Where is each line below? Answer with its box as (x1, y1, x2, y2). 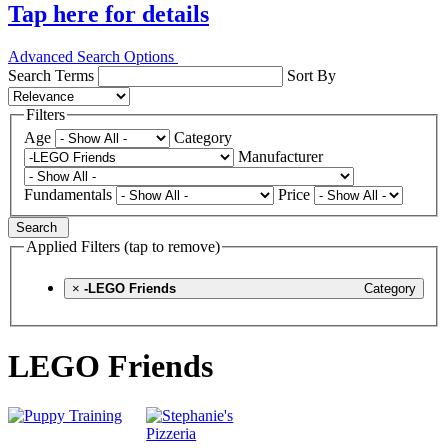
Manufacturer (238, 148, 323, 166)
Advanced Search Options (8, 47, 178, 65)
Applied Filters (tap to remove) (26, 238, 220, 256)
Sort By (287, 66, 336, 84)
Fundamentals (24, 186, 112, 204)
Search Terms (8, 66, 94, 84)
